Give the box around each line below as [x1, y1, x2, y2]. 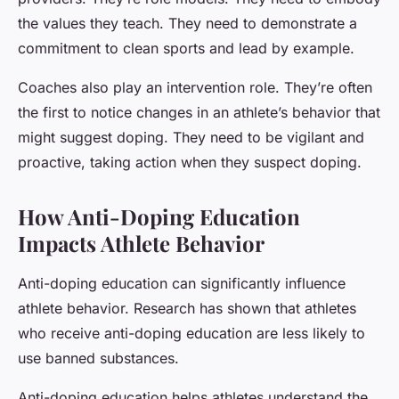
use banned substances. [18, 349, 179, 368]
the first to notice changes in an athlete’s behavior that [18, 103, 380, 122]
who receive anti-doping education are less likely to [18, 324, 365, 343]
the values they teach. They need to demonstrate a [18, 14, 357, 33]
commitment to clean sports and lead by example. [18, 39, 354, 58]
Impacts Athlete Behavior [18, 229, 265, 258]
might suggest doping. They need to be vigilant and [18, 128, 364, 147]
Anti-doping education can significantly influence [18, 274, 346, 293]
